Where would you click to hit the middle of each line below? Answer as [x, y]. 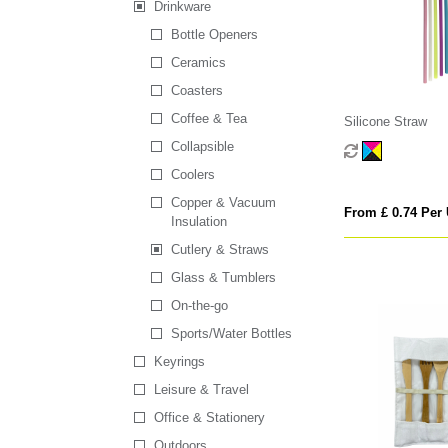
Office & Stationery [210, 418]
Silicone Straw [385, 122]
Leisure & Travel [202, 390]
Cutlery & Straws [219, 250]
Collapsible [202, 147]
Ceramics [198, 63]
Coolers [192, 175]
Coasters [196, 91]
